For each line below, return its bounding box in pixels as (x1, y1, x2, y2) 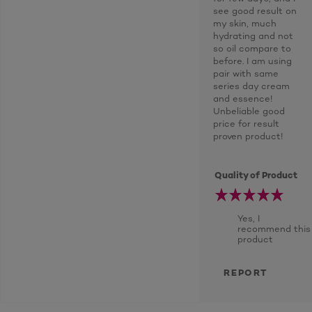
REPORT (224, 267, 267, 278)
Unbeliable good (213, 105, 285, 116)
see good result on (213, 5, 297, 16)
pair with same (213, 68, 279, 79)
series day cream (213, 80, 290, 91)
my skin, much (213, 17, 276, 29)
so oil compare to (213, 42, 291, 54)
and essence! (213, 93, 272, 104)
